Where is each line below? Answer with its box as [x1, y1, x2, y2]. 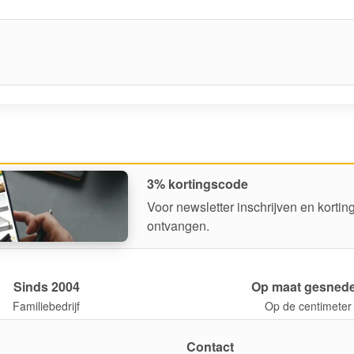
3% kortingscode [147, 175, 248, 194]
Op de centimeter [264, 297, 352, 314]
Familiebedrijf [13, 297, 80, 314]
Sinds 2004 [13, 277, 80, 296]
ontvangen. [147, 217, 209, 235]
